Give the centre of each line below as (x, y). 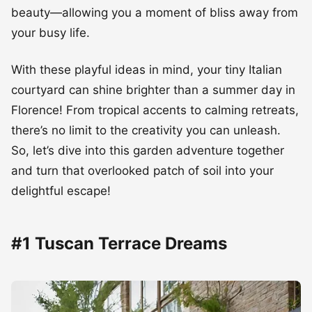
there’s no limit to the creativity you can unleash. (146, 130)
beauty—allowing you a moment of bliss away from (155, 12)
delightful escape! (61, 190)
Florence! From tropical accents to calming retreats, (155, 110)
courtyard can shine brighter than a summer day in (153, 89)
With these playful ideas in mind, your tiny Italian (147, 69)
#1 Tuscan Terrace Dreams (119, 243)
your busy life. (50, 32)
